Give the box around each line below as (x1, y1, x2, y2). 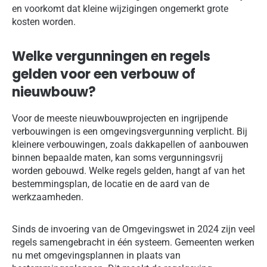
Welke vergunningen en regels (12, 46, 210, 66)
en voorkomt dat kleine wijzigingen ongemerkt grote (12, 2, 228, 14)
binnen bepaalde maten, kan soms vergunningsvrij (12, 151, 223, 163)
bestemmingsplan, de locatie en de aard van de (12, 178, 209, 190)
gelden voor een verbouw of (12, 64, 195, 83)
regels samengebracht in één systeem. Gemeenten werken (12, 236, 254, 248)
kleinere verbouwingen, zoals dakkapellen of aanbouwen (12, 138, 249, 150)
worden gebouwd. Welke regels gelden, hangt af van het (12, 164, 245, 176)
